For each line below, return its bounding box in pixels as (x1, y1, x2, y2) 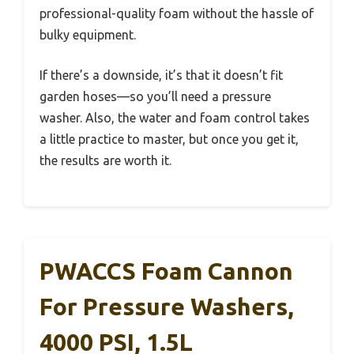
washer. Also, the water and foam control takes (40, 111, 310, 126)
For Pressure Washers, (40, 293, 294, 321)
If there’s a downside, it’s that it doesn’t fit (40, 68, 283, 83)
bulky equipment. (40, 28, 136, 43)
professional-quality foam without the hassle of (40, 6, 314, 21)
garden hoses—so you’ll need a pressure (40, 89, 271, 104)
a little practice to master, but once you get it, (40, 132, 299, 147)
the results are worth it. (40, 153, 171, 168)
